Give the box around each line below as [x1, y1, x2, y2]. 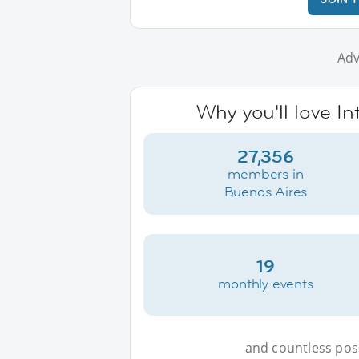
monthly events [218, 275, 313, 292]
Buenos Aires [224, 183, 308, 200]
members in [228, 165, 304, 183]
